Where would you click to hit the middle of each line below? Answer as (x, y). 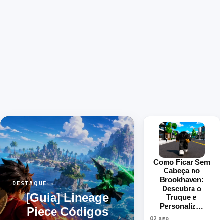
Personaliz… (182, 206)
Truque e (182, 197)
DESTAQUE (30, 183)
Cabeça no (181, 171)
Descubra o (181, 188)
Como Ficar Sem (181, 162)
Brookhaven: (181, 179)
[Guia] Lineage (67, 198)
